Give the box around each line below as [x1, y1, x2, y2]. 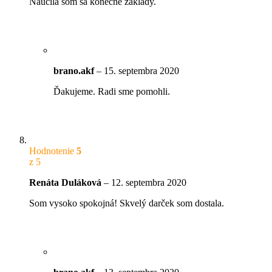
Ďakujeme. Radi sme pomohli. [53, 86, 170, 97]
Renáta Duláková [29, 177, 104, 188]
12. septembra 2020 [111, 177, 186, 188]
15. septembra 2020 [104, 65, 179, 76]
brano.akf [53, 65, 97, 76]
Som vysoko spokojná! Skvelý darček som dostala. [29, 197, 224, 208]
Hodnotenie [29, 145, 76, 156]
